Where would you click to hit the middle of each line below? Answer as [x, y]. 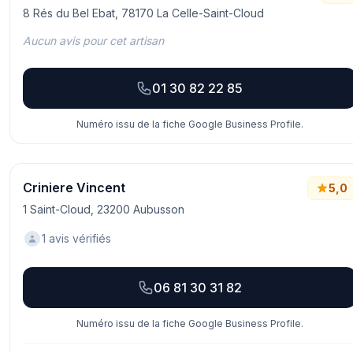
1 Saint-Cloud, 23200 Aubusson [104, 209]
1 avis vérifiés [76, 238]
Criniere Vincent [74, 188]
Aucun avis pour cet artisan [93, 41]
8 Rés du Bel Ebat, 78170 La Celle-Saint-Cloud [143, 13]
